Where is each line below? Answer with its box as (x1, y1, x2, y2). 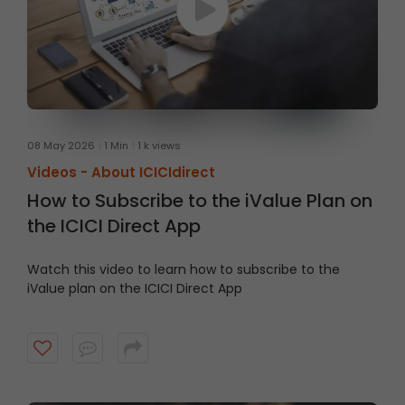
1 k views (137, 137, 181, 153)
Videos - (27, 162, 91, 182)
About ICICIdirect (91, 162, 215, 182)
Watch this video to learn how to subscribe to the (27, 259, 340, 278)
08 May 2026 (27, 137, 95, 153)
